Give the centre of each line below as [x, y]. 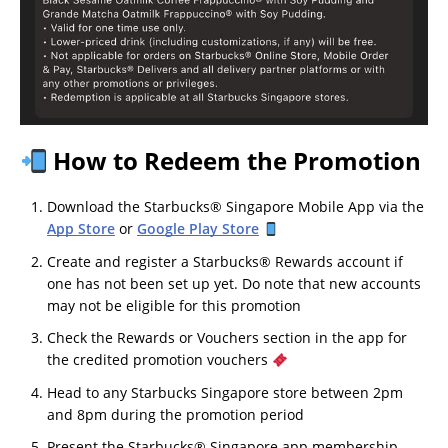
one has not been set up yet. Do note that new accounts [234, 283]
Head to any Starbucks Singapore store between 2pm [225, 392]
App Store [81, 229]
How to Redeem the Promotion [234, 161]
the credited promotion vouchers [159, 360]
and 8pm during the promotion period [175, 414]
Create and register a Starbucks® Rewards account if [225, 261]
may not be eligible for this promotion [174, 305]
